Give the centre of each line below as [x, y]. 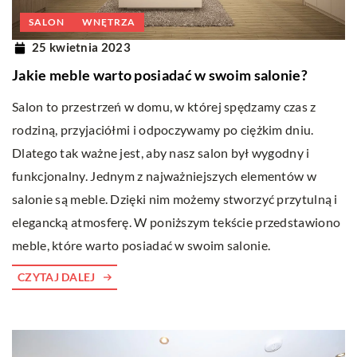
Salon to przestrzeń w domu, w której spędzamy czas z [164, 106]
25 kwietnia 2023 [81, 47]
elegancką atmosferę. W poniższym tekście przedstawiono [177, 222]
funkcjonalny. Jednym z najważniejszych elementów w [164, 175]
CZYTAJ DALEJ [57, 277]
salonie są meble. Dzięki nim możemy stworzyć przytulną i [175, 198]
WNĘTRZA [109, 22]
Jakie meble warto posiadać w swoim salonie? [160, 75]
